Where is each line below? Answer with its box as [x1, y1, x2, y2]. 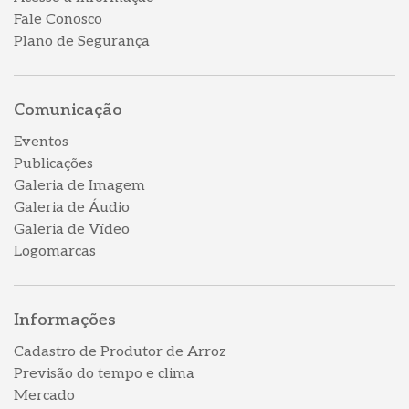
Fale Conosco [14, 11, 102, 29]
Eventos [14, 133, 68, 152]
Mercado [14, 387, 75, 405]
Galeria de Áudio [14, 199, 130, 217]
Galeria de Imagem [14, 177, 145, 195]
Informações [14, 310, 116, 330]
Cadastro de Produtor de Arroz [14, 343, 226, 362]
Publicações [14, 155, 93, 173]
